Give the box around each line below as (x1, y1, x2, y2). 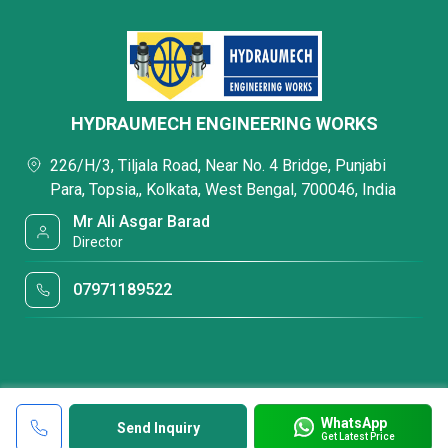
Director (73, 234, 124, 250)
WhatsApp (320, 414, 387, 431)
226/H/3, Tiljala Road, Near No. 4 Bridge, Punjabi (50, 156, 386, 175)
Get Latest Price (320, 430, 395, 442)
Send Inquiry (116, 420, 200, 436)
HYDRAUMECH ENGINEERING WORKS (70, 113, 378, 134)
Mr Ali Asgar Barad (73, 212, 211, 231)
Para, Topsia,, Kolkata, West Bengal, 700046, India (50, 180, 396, 199)
